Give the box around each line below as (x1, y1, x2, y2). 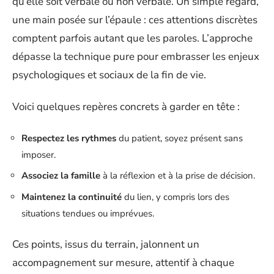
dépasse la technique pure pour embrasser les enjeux (12, 49, 259, 64)
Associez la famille (21, 169, 100, 182)
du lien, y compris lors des (122, 190, 229, 203)
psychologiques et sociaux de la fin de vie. (12, 67, 206, 82)
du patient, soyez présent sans (116, 131, 243, 144)
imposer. (21, 148, 56, 161)
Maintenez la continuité (21, 190, 122, 203)
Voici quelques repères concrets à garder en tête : (12, 100, 240, 114)
